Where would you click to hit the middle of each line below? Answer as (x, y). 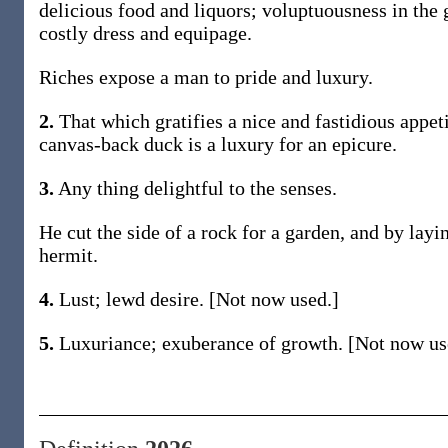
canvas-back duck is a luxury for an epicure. (218, 144)
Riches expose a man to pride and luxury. (206, 77)
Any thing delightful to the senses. (195, 188)
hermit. (68, 255)
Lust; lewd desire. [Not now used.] (196, 299)
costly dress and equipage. (145, 33)
